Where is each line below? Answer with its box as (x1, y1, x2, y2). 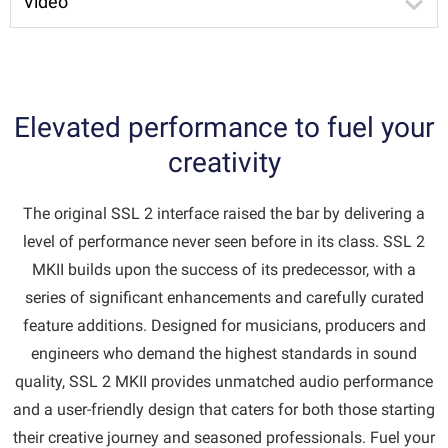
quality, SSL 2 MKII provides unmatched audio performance (15, 372, 433, 391)
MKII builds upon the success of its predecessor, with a (32, 260, 416, 279)
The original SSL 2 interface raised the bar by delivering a (23, 204, 425, 223)
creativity (167, 146, 281, 179)
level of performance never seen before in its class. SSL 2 (23, 232, 425, 251)
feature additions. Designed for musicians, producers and (22, 316, 426, 335)
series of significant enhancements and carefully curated (24, 288, 424, 307)
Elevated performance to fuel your (14, 111, 434, 144)
